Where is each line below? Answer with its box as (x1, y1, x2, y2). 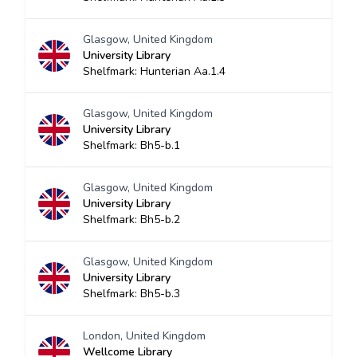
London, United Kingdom (83, 328, 206, 343)
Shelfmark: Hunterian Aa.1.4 (83, 64, 226, 79)
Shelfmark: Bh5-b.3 (83, 286, 180, 301)
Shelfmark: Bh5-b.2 (83, 212, 180, 227)
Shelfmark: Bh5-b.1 (83, 138, 180, 153)
